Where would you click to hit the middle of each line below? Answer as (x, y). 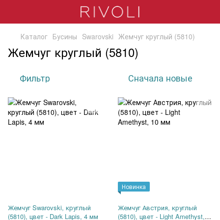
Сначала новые (160, 78)
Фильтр (35, 78)
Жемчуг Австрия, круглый (157, 207)
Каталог (34, 36)
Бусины (65, 36)
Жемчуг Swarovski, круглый (49, 207)
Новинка (134, 186)
